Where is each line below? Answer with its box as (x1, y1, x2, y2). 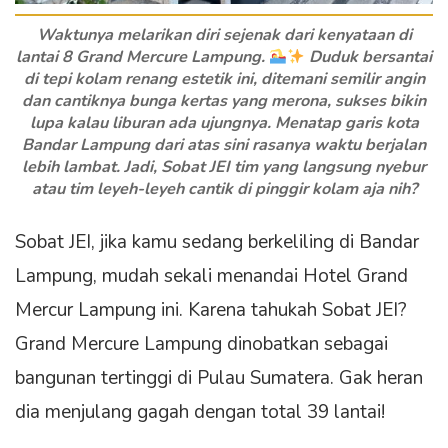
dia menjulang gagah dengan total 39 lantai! (15, 399, 385, 426)
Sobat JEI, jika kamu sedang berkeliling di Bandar (15, 229, 419, 256)
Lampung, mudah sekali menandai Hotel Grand (15, 263, 408, 290)
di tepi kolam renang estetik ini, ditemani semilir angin (23, 68, 425, 91)
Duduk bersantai (305, 46, 433, 69)
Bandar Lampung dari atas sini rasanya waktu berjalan (22, 134, 426, 157)
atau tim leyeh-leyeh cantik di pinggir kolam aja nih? (31, 178, 417, 201)
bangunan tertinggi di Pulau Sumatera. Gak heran (15, 365, 423, 392)
